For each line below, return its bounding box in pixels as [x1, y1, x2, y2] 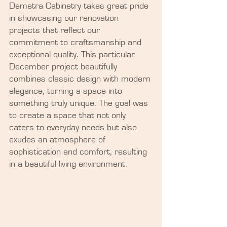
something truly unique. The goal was [9, 99, 150, 108]
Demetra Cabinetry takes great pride [9, 2, 151, 11]
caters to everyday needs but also [9, 123, 139, 133]
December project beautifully [9, 62, 120, 72]
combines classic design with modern [9, 74, 153, 84]
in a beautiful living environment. [9, 160, 127, 169]
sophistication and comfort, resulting [9, 147, 149, 157]
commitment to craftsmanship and [9, 38, 144, 48]
